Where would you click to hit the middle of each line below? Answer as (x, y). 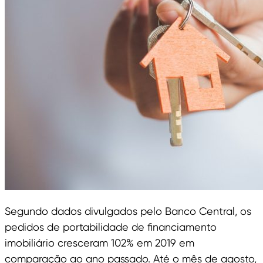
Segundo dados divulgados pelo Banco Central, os (128, 211)
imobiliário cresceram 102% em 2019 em (100, 243)
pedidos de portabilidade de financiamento (111, 227)
